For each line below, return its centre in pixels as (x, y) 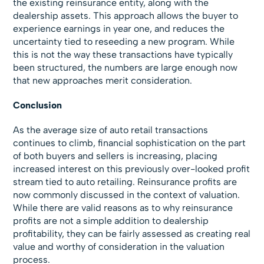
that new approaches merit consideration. (103, 81)
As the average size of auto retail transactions (111, 130)
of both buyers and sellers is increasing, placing (115, 156)
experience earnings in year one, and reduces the (119, 29)
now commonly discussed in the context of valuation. (127, 195)
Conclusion (38, 105)
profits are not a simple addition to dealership (111, 221)
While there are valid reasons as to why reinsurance (123, 208)
